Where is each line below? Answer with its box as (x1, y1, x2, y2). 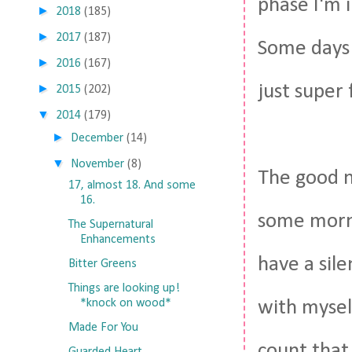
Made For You (68, 321, 138, 334)
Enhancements (79, 233, 156, 246)
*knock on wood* (79, 297, 171, 310)
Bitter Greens (68, 258, 137, 270)
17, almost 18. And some (68, 179, 196, 192)
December (71, 132, 124, 145)
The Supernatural (68, 218, 153, 231)
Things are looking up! (68, 282, 180, 295)
